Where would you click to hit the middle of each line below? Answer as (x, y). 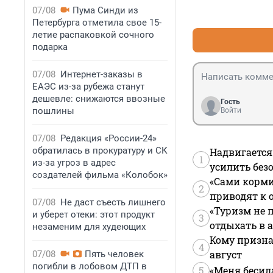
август (226, 255)
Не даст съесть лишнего (113, 202)
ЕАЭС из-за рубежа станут (88, 87)
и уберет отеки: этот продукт (94, 214)
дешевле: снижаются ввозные (99, 99)
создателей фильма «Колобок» (100, 175)
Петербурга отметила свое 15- (97, 23)
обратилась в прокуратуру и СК (100, 151)
